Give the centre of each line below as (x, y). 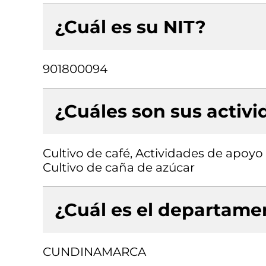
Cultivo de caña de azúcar (119, 167)
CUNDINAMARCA (94, 252)
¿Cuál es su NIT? (130, 27)
